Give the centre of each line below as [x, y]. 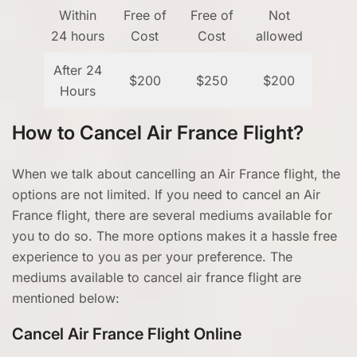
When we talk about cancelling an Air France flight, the [176, 174]
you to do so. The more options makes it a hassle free [175, 236]
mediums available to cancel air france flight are [157, 277]
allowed [279, 36]
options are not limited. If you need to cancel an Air [166, 194]
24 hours [78, 36]
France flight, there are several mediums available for [172, 215]
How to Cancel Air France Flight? [158, 133]
